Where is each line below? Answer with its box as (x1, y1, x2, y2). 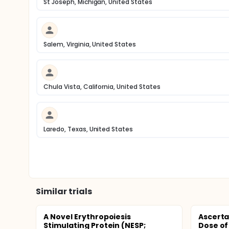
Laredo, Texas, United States (43, 125, 133, 133)
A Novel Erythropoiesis (43, 212, 131, 222)
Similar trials (36, 186, 92, 197)
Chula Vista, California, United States (43, 82, 161, 91)
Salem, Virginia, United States (43, 40, 136, 49)
